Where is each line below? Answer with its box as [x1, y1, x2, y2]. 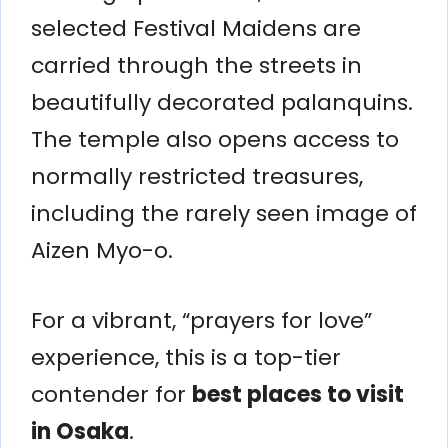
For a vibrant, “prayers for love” [31, 304, 372, 336]
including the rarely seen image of [31, 197, 417, 229]
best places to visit [192, 378, 404, 410]
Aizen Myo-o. [31, 234, 173, 266]
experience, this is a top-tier [31, 341, 341, 373]
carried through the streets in [31, 49, 362, 81]
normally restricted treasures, [31, 160, 363, 192]
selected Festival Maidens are [31, 12, 361, 44]
